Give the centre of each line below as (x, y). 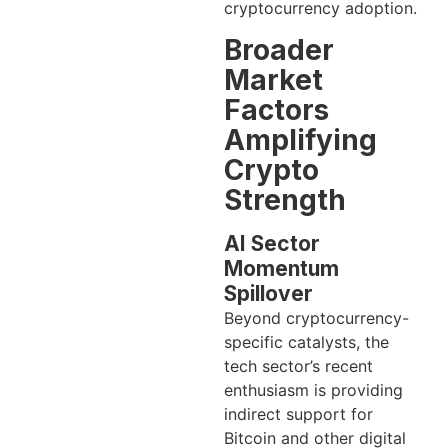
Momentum (281, 268)
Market (273, 79)
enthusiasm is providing (313, 389)
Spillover (268, 293)
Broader (279, 49)
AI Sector (272, 243)
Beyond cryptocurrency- (316, 317)
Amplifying (300, 139)
